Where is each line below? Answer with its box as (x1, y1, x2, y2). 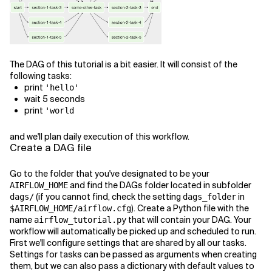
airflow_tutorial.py (34, 214, 126, 225)
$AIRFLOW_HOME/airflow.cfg (10, 203, 131, 213)
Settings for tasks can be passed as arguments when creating (10, 248, 257, 260)
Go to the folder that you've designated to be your (10, 168, 209, 179)
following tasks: (10, 70, 72, 81)
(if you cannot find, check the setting (34, 191, 183, 202)
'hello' (45, 82, 79, 92)
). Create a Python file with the (131, 202, 249, 214)
